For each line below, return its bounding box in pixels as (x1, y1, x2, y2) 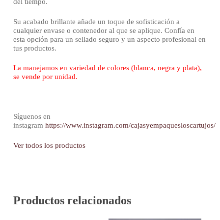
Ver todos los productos (13, 141, 85, 149)
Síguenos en (13, 112, 51, 121)
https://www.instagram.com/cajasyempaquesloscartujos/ (45, 121, 216, 130)
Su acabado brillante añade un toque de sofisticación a (13, 17, 180, 26)
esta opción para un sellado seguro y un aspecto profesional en (13, 35, 206, 43)
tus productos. (13, 44, 56, 52)
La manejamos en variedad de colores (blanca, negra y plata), (13, 64, 202, 72)
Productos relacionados (13, 194, 131, 207)
